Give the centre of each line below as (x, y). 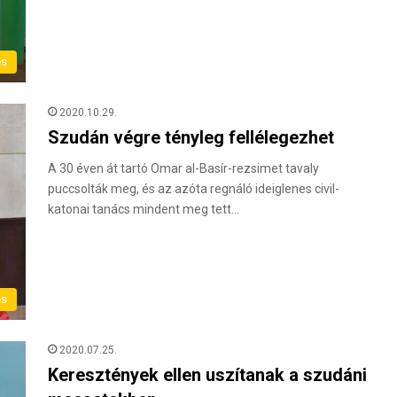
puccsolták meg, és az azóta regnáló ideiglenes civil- (194, 189)
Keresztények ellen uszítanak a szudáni (207, 374)
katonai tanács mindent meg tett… (144, 210)
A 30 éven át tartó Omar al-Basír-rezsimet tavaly (183, 169)
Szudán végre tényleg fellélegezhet (191, 138)
